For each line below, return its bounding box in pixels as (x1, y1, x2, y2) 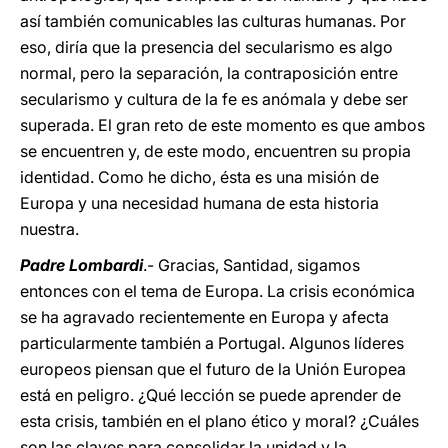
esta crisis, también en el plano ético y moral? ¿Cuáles (20, 411, 419, 431)
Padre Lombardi (20, 255, 143, 275)
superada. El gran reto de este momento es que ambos (20, 115, 425, 135)
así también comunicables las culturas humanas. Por (20, 11, 406, 31)
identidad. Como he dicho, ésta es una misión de (20, 167, 379, 187)
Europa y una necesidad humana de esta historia (20, 193, 379, 213)
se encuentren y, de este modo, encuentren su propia (20, 141, 411, 161)
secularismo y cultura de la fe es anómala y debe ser (20, 89, 408, 109)
